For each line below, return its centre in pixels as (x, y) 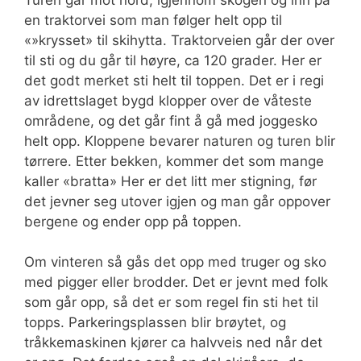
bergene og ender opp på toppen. (133, 221)
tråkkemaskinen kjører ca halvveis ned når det (173, 343)
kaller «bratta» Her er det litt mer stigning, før (170, 181)
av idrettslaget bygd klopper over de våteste (168, 100)
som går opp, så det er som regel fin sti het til (171, 303)
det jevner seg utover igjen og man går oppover (177, 201)
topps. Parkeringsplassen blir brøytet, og (155, 323)
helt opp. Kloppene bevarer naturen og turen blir (180, 141)
